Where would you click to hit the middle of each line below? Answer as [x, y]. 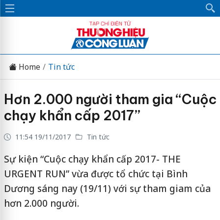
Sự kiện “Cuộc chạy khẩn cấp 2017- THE [92, 159]
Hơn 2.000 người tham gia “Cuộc [110, 99]
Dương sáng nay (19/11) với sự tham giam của [107, 189]
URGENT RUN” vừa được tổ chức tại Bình [96, 174]
